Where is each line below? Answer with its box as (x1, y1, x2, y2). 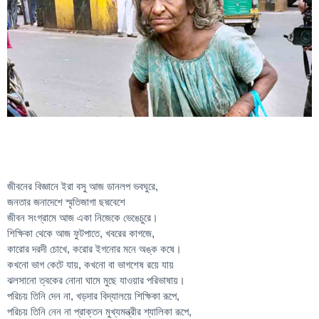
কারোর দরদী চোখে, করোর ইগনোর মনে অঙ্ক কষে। (7, 242, 182, 255)
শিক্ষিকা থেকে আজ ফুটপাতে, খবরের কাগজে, (7, 226, 155, 239)
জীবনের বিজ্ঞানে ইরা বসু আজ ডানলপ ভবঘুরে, (7, 179, 161, 192)
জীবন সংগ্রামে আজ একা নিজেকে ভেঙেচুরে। (7, 211, 158, 224)
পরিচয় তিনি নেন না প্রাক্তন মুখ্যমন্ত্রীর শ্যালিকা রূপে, (7, 305, 192, 318)
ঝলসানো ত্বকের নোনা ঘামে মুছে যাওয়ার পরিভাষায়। (7, 273, 185, 286)
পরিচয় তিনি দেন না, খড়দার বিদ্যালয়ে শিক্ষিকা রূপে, (7, 289, 179, 302)
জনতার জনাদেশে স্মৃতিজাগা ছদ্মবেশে (7, 195, 125, 208)
